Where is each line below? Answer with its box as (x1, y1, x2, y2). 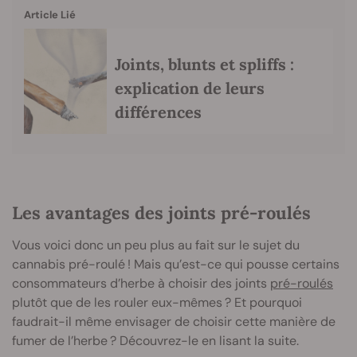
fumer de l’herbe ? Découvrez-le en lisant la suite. (12, 332, 299, 350)
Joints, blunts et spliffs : (115, 53, 294, 74)
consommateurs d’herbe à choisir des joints (12, 275, 270, 292)
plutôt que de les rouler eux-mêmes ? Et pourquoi (12, 294, 302, 312)
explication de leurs (115, 77, 265, 98)
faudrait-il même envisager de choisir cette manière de (12, 313, 335, 331)
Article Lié (24, 7, 76, 22)
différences (115, 101, 202, 122)
